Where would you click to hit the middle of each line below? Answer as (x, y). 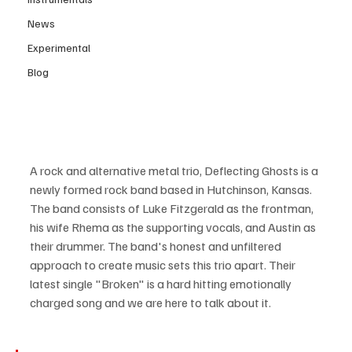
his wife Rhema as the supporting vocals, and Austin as (174, 227)
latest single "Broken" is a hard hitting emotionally (162, 283)
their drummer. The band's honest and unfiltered (157, 246)
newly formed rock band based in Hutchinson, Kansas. (172, 189)
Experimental (59, 47)
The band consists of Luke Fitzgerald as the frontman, (173, 208)
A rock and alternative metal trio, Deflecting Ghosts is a (175, 170)
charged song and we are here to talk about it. (150, 302)
